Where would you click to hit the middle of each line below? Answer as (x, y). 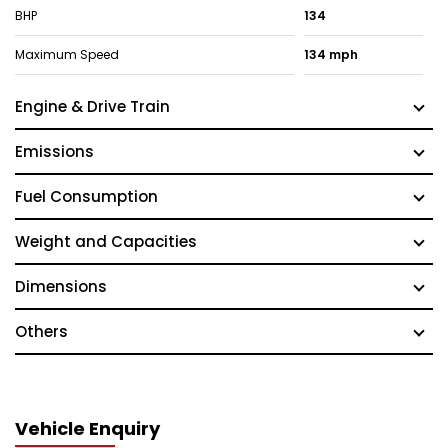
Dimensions (61, 287)
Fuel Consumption (86, 197)
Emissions (54, 152)
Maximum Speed (67, 55)
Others (41, 332)
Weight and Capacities (106, 242)
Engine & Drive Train (92, 107)
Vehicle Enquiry (87, 429)
